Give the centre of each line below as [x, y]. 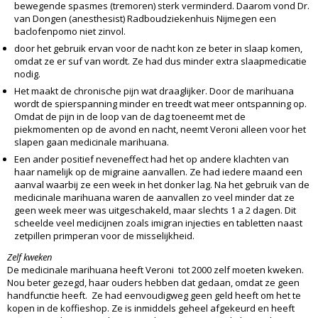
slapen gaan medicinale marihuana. [92, 142]
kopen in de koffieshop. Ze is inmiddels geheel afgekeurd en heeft [151, 308]
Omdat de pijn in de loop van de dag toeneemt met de [130, 116]
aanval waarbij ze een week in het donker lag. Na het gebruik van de [162, 184]
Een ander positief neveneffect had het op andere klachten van [152, 159]
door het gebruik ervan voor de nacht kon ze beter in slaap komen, [158, 48]
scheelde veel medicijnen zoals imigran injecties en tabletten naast [158, 223]
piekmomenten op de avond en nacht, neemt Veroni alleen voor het [160, 129]
